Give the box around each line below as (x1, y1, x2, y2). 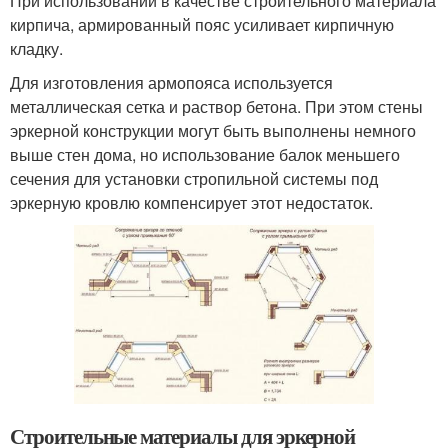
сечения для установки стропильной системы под (10, 166, 378, 190)
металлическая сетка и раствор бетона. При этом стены (10, 94, 423, 118)
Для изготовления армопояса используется (10, 70, 333, 94)
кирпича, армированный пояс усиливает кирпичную (10, 12, 394, 36)
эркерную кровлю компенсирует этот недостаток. (10, 190, 373, 214)
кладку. (10, 36, 63, 60)
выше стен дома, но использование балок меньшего (10, 142, 400, 166)
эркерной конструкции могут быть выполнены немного (10, 118, 416, 142)
